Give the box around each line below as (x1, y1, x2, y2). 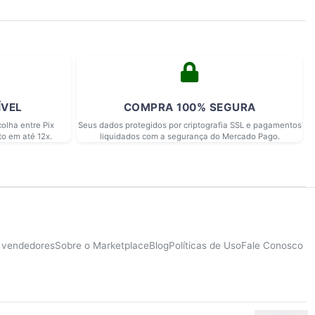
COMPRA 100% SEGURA (123, 101, 256, 115)
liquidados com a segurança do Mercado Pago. (99, 131, 280, 142)
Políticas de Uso (169, 239, 241, 251)
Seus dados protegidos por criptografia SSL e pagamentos (77, 120, 302, 131)
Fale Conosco (241, 239, 303, 251)
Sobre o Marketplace (55, 239, 149, 251)
